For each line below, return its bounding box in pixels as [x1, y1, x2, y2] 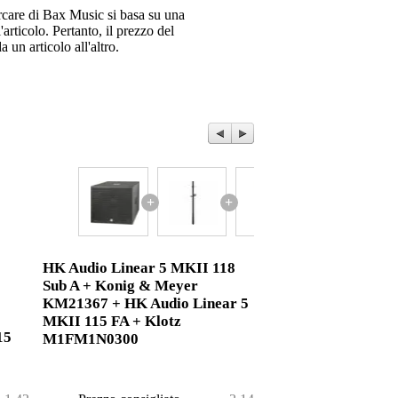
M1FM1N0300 [43, 330, 139, 348]
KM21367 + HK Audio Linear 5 [43, 295, 250, 313]
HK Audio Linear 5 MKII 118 [43, 259, 236, 277]
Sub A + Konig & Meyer [43, 277, 199, 295]
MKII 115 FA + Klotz [43, 313, 182, 330]
